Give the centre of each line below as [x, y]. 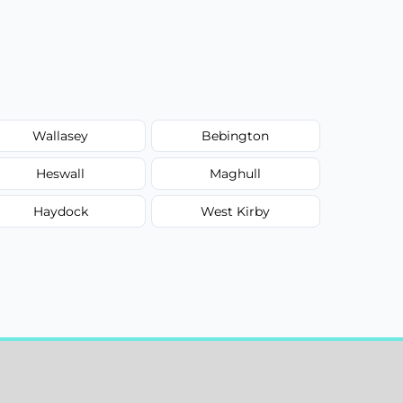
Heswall [61, 173]
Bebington [236, 135]
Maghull [236, 173]
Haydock [60, 211]
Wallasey [61, 135]
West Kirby [236, 211]
